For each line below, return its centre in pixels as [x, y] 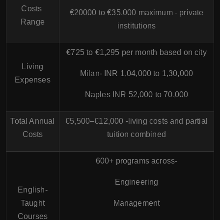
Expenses [33, 80]
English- [33, 190]
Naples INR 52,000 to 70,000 [137, 95]
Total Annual [33, 121]
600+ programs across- [137, 161]
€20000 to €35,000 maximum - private [137, 13]
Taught [33, 203]
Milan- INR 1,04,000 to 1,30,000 [137, 73]
